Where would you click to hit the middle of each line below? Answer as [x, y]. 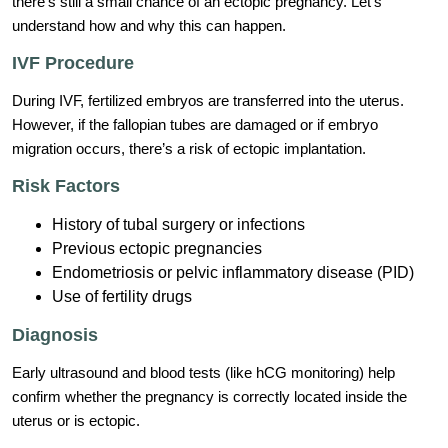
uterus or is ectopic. [76, 421]
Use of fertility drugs [122, 297]
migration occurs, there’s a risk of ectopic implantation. [189, 149]
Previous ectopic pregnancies [157, 249]
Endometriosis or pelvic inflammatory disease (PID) [233, 273]
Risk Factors [66, 186]
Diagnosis [55, 335]
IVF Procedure [73, 63]
